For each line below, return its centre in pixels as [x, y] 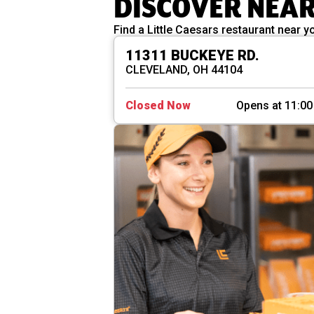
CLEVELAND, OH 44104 [184, 70]
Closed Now [158, 106]
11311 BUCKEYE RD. [192, 56]
